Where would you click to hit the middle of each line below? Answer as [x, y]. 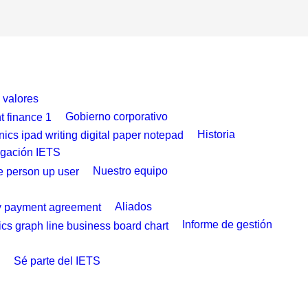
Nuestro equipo [130, 170]
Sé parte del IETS [57, 261]
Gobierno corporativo [117, 116]
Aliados [133, 207]
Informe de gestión [227, 225]
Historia [216, 135]
